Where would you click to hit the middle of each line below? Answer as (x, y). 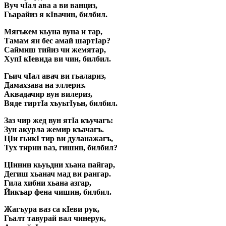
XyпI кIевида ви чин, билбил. (58, 59)
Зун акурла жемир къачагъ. (54, 130)
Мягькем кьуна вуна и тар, (53, 32)
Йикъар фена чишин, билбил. (58, 192)
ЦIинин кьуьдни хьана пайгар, (60, 165)
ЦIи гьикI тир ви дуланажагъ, (59, 139)
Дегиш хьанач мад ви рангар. (58, 174)
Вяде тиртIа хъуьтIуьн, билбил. (61, 103)
